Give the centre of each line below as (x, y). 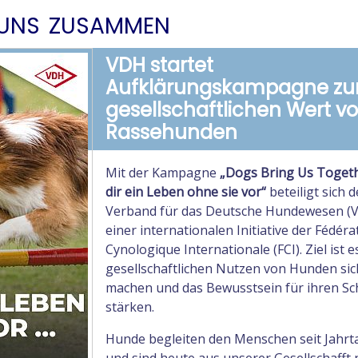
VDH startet (159, 66)
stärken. (129, 307)
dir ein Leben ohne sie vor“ (185, 192)
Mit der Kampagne (162, 173)
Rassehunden (171, 133)
